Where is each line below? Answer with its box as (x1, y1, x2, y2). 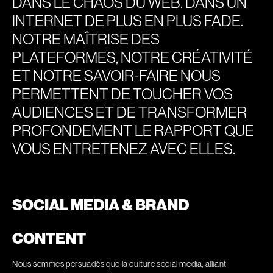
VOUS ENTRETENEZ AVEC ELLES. (12, 139, 235, 158)
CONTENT (12, 229, 86, 248)
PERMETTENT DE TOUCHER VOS (12, 84, 233, 104)
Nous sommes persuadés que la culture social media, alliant (12, 258, 227, 269)
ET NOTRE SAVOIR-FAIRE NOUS (12, 66, 221, 85)
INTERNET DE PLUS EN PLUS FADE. (12, 11, 243, 30)
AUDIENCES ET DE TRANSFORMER (12, 102, 247, 122)
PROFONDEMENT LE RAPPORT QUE (12, 121, 254, 140)
